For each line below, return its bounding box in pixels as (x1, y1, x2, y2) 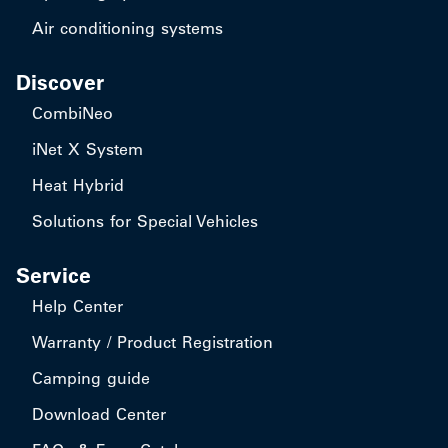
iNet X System (32, 139, 143, 159)
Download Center (32, 404, 166, 424)
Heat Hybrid (32, 175, 124, 195)
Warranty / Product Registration (32, 332, 273, 352)
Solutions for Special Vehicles (32, 211, 258, 231)
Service (16, 263, 91, 288)
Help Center (32, 296, 123, 316)
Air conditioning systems (32, 18, 223, 38)
